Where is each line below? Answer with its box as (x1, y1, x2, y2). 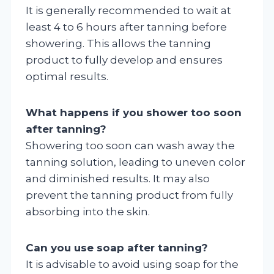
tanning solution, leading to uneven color (26, 155, 245, 168)
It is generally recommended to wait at (26, 4, 231, 17)
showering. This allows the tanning (26, 37, 211, 50)
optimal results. (26, 70, 108, 83)
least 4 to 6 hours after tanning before (26, 20, 227, 33)
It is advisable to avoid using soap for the (26, 257, 239, 270)
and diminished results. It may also (26, 172, 210, 185)
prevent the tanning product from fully (26, 188, 233, 201)
